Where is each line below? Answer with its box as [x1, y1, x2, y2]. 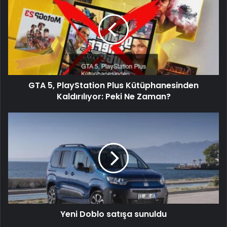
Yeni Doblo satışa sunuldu [60, 208, 167, 220]
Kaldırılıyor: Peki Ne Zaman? [56, 91, 171, 103]
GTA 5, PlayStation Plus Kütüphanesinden [28, 80, 199, 92]
